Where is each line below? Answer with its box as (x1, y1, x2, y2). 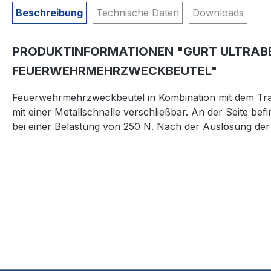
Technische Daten (96, 7, 179, 19)
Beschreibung (16, 7, 83, 19)
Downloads (192, 7, 244, 19)
